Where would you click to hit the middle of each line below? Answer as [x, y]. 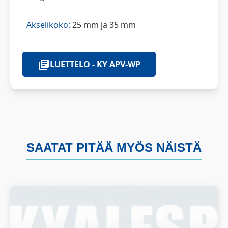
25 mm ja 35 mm [103, 25]
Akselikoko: [48, 25]
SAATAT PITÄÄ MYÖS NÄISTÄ [114, 147]
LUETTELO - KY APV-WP [95, 64]
